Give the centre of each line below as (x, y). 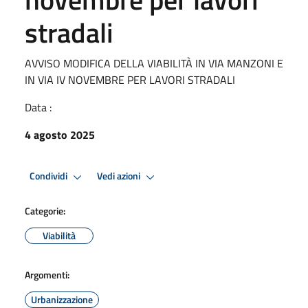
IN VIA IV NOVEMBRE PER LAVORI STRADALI (130, 79)
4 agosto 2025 (60, 134)
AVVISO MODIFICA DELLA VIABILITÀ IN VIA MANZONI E (154, 63)
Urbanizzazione (62, 299)
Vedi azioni (120, 176)
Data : (38, 107)
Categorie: (45, 210)
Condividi (49, 176)
